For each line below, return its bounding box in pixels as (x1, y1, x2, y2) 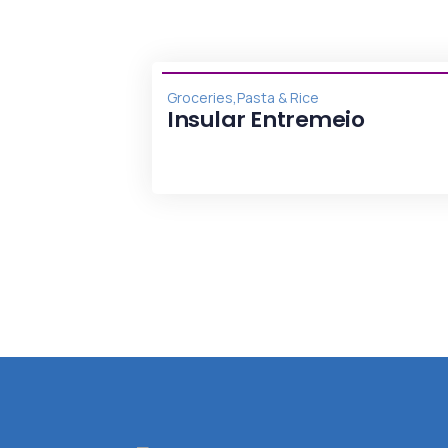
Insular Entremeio (167, 103, 365, 135)
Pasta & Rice (237, 87, 319, 107)
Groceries (167, 87, 233, 107)
